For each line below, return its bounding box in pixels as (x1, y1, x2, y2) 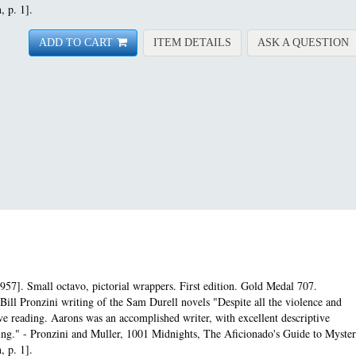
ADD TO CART (39, 37, 113, 49)
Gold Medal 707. (241, 278, 317, 294)
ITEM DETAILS (153, 37, 231, 49)
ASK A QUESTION (257, 37, 349, 49)
